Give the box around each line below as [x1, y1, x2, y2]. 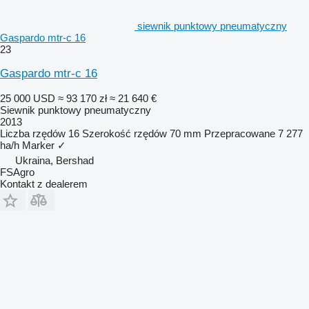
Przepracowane [204, 127, 275, 139]
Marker [22, 139, 54, 151]
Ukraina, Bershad [15, 154, 94, 166]
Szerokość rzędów [82, 127, 167, 139]
